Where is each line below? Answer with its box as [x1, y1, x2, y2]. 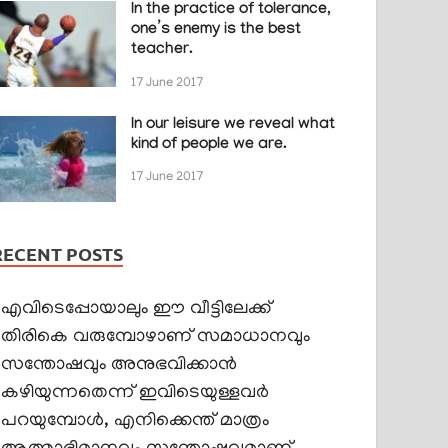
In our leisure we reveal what [131, 115, 336, 135]
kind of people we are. [131, 135, 288, 155]
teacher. [131, 40, 194, 60]
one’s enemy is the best [131, 20, 302, 40]
